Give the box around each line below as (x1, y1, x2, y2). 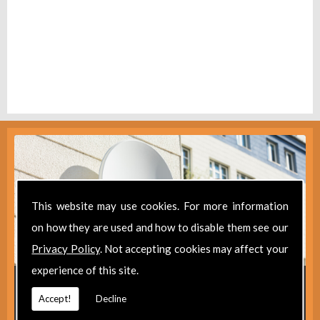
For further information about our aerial (50, 302, 270, 318)
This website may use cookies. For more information (31, 199, 289, 212)
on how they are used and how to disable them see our (31, 221, 289, 234)
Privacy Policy (31, 242, 100, 255)
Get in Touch (107, 275, 213, 299)
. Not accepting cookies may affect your (99, 242, 289, 255)
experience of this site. (31, 264, 139, 276)
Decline (96, 293, 127, 304)
